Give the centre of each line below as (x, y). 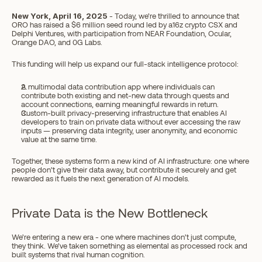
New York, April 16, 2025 (60, 16)
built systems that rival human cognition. (78, 254)
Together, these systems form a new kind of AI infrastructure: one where (130, 161)
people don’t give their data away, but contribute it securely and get (124, 170)
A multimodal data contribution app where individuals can (118, 87)
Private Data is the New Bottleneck (110, 212)
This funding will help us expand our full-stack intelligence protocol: (125, 64)
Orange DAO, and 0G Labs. (57, 42)
